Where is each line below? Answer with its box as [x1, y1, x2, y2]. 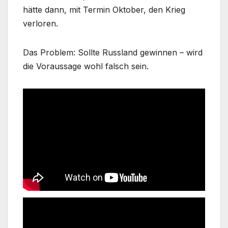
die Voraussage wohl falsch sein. [23, 61, 149, 71]
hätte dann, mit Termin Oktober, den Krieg [23, 5, 185, 15]
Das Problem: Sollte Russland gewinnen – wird [23, 47, 203, 58]
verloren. [23, 18, 58, 28]
